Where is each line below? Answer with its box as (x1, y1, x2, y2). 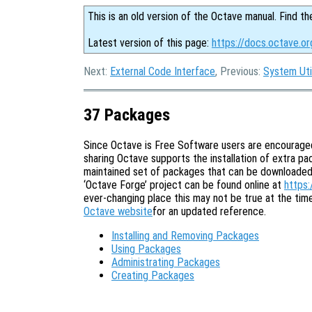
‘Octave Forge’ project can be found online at (84, 178, 284, 192)
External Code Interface (110, 65, 215, 78)
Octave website (84, 204, 153, 218)
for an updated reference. (153, 204, 266, 218)
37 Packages (84, 104, 170, 125)
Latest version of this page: (88, 36, 212, 49)
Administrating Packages (111, 255, 220, 269)
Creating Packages (111, 268, 194, 282)
